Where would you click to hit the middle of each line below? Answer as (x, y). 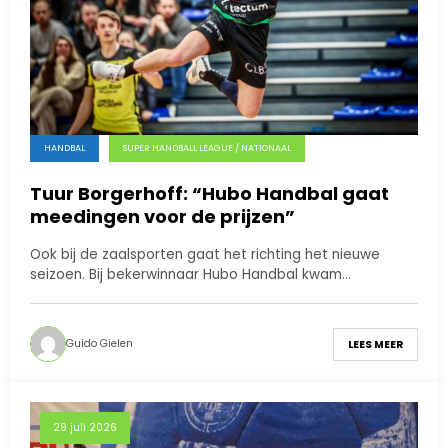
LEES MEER (375, 344)
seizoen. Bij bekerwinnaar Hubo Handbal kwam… (190, 275)
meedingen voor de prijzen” (162, 217)
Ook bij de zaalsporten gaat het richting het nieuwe (205, 255)
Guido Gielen (99, 344)
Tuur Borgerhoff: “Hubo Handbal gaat (209, 194)
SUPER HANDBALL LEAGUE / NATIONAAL (207, 148)
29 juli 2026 (85, 428)
